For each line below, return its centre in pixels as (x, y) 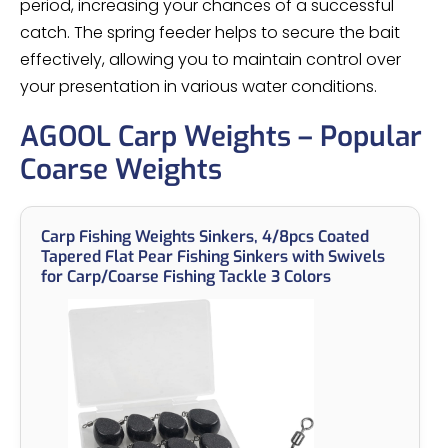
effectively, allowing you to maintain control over (210, 59)
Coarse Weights (121, 169)
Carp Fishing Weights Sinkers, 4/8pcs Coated (205, 236)
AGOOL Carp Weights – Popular (221, 136)
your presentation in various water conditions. (200, 86)
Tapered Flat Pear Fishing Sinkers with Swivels (213, 256)
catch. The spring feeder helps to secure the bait (210, 32)
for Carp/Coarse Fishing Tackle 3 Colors (186, 276)
